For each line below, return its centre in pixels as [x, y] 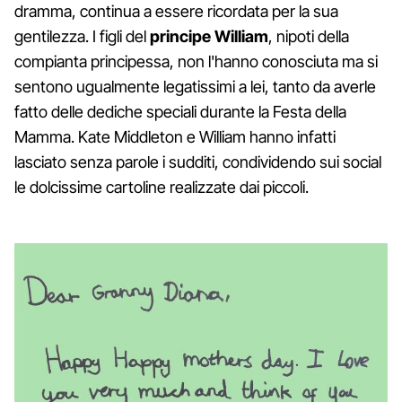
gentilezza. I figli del [82, 36]
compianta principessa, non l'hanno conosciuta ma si [196, 61]
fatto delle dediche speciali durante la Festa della [180, 111]
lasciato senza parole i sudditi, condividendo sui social [198, 162]
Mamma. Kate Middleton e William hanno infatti [175, 136]
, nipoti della [309, 36]
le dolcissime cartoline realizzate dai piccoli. [162, 187]
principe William [209, 36]
